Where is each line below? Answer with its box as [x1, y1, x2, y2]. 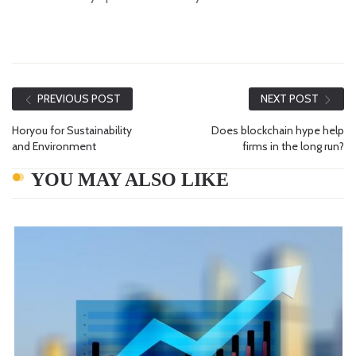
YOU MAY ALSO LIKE [31, 168, 229, 190]
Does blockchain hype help [211, 122, 344, 137]
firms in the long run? [242, 138, 344, 153]
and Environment [12, 138, 96, 153]
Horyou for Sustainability [12, 122, 132, 137]
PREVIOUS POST [37, 91, 121, 106]
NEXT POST [261, 91, 319, 106]
